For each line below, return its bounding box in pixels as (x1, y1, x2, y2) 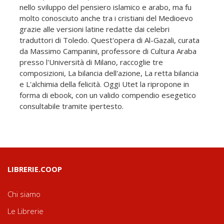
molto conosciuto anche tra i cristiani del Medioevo (19, 13, 193, 23)
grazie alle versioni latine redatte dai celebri (19, 24, 169, 34)
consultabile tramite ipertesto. (19, 101, 123, 111)
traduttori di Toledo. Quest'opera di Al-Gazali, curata (19, 35, 199, 45)
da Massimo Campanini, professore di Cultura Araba (19, 46, 196, 56)
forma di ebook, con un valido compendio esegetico (19, 90, 196, 100)
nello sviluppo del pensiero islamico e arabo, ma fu (19, 2, 191, 12)
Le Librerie (7, 206, 43, 216)
